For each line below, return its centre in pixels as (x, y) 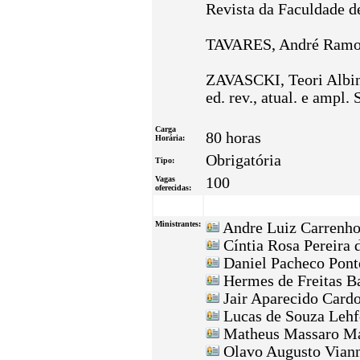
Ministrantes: (178, 224)
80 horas (233, 138)
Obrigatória (243, 160)
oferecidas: (173, 188)
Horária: (170, 138)
